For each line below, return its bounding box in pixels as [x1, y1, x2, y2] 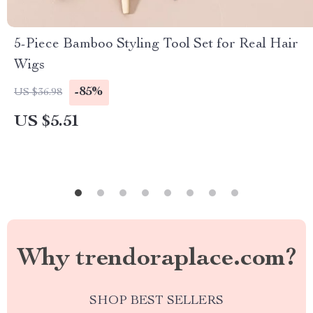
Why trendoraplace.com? [17, 247, 296, 272]
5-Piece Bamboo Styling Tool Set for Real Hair [14, 38, 298, 52]
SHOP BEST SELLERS [89, 295, 224, 307]
